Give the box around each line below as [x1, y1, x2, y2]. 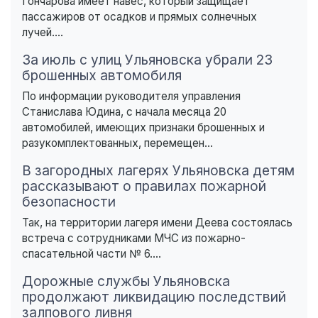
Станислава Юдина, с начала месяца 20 [22, 105, 226, 119]
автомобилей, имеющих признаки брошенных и [22, 121, 265, 135]
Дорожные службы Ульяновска [22, 273, 230, 290]
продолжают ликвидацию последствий [22, 288, 286, 306]
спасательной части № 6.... [22, 247, 161, 261]
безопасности [22, 193, 116, 211]
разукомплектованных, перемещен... [22, 136, 213, 150]
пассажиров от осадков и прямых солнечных [22, 10, 257, 24]
